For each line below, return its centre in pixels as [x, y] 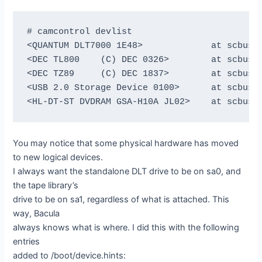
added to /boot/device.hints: [70, 255]
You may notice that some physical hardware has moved [126, 143]
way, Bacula [37, 213]
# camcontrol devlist [79, 31]
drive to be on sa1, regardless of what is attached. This [121, 199]
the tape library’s [46, 185]
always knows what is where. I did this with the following [126, 227]
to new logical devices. [58, 157]
